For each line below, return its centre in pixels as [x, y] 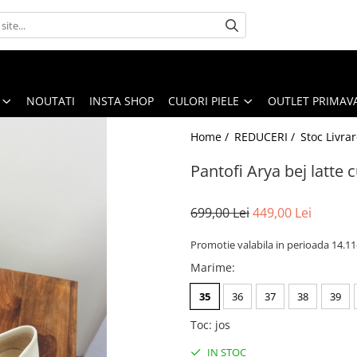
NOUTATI [51, 100]
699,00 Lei [220, 212]
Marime [211, 267]
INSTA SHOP [122, 100]
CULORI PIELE [204, 100]
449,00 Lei [282, 212]
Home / [211, 136]
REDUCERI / [266, 136]
